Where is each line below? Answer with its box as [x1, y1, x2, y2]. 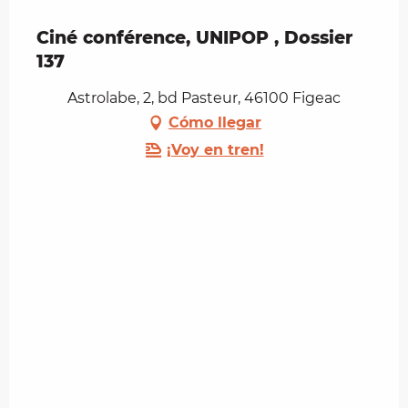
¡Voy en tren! [166, 140, 264, 158]
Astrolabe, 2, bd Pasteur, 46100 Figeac [67, 88, 341, 107]
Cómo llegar [168, 113, 261, 131]
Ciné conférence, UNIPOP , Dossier [36, 26, 352, 48]
